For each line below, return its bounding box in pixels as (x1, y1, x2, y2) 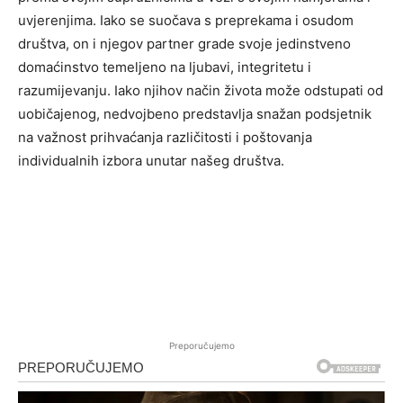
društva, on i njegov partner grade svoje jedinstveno (18, 35, 351, 53)
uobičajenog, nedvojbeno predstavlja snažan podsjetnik (18, 105, 372, 123)
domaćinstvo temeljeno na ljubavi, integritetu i (18, 58, 311, 76)
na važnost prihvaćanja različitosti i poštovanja (18, 129, 312, 147)
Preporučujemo (168, 340, 235, 352)
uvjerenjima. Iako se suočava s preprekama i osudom (18, 12, 354, 30)
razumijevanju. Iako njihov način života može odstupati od (18, 82, 383, 100)
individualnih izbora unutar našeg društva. (18, 152, 284, 170)
